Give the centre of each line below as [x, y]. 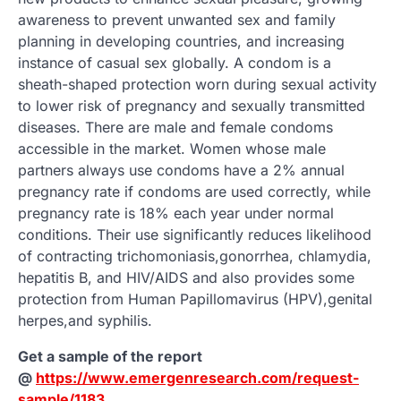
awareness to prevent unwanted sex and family [177, 19]
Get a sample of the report [110, 356]
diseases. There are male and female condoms [175, 127]
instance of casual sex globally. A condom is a [175, 62]
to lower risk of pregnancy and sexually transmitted [192, 105]
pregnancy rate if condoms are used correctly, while [194, 191]
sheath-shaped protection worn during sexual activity [197, 84]
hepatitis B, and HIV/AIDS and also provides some [186, 277]
